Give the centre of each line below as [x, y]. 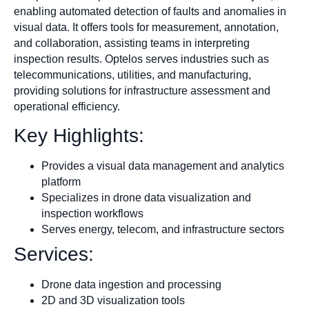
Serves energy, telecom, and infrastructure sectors [163, 229]
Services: [54, 254]
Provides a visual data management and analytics [163, 166]
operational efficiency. [67, 106]
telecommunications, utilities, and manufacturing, [132, 74]
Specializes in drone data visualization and [146, 197]
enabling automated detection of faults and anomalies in [150, 11]
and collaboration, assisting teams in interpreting [132, 43]
